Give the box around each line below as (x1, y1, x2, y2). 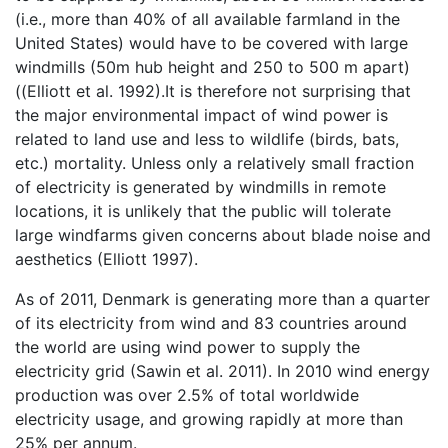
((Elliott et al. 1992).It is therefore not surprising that (15, 80, 411, 101)
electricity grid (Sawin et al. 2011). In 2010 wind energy (15, 360, 430, 381)
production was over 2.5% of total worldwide (15, 384, 359, 405)
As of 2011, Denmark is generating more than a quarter (15, 288, 430, 309)
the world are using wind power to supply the (15, 336, 360, 357)
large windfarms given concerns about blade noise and (15, 224, 431, 245)
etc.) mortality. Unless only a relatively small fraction (15, 152, 414, 173)
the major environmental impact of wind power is (15, 104, 388, 125)
